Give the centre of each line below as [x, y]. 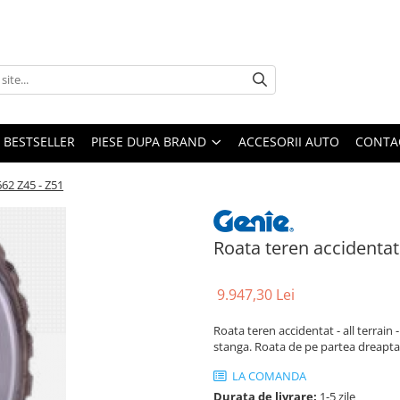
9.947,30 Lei [256, 295]
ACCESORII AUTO [289, 141]
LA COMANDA [268, 376]
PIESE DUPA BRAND [149, 141]
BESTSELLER [39, 141]
